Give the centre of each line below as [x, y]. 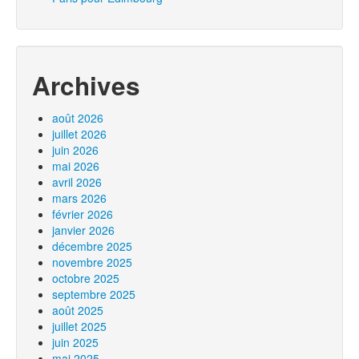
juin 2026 [75, 150]
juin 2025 [75, 342]
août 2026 [78, 118]
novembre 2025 [92, 262]
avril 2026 [77, 182]
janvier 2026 [83, 230]
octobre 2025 [86, 278]
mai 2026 [76, 166]
